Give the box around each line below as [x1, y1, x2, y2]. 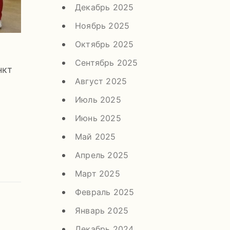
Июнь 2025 [75, 112, 121, 123]
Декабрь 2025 [75, 2, 134, 12]
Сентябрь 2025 [75, 57, 138, 68]
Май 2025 [75, 131, 116, 142]
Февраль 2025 [75, 186, 135, 197]
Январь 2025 [75, 205, 129, 216]
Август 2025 [75, 75, 127, 86]
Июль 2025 [75, 94, 121, 105]
